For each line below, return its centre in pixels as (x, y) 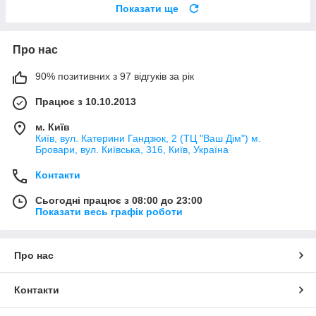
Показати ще (147, 8)
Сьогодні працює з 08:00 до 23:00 (119, 200)
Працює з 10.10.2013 (86, 101)
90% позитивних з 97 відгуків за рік (115, 76)
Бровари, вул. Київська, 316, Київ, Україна (132, 149)
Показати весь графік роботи (109, 211)
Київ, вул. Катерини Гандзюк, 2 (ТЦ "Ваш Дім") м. (148, 138)
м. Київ (53, 127)
